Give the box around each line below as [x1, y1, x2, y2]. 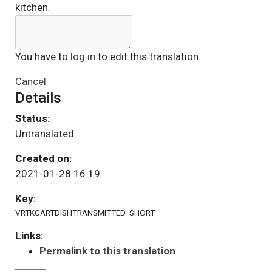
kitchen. [15, 1, 50, 13]
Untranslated [15, 127, 74, 140]
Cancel [15, 75, 46, 87]
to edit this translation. [95, 50, 201, 63]
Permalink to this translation [39, 245, 175, 257]
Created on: [15, 152, 72, 165]
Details [15, 89, 61, 106]
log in [70, 50, 95, 63]
